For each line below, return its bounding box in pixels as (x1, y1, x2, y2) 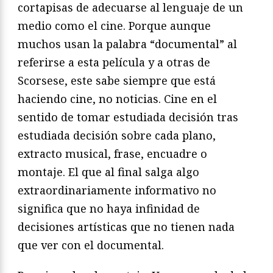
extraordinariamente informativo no (18, 183, 216, 198)
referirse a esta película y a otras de (18, 55, 210, 70)
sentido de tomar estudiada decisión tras (18, 110, 238, 125)
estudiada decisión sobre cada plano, (18, 128, 216, 143)
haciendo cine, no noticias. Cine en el (18, 91, 217, 107)
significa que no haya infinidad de (18, 201, 200, 216)
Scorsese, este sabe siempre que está (18, 73, 216, 88)
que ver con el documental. (18, 238, 164, 253)
